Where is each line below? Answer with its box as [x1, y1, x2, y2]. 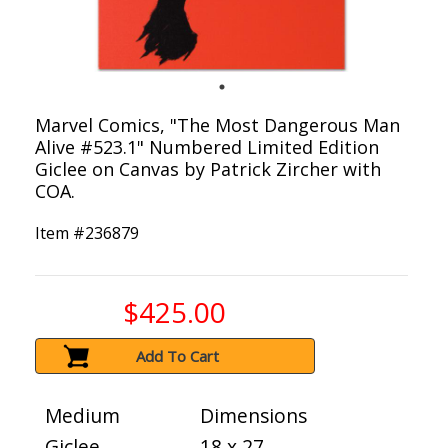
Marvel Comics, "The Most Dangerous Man [35, 113, 400, 138]
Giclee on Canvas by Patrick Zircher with [35, 157, 381, 182]
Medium [45, 402, 120, 430]
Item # [35, 222, 85, 245]
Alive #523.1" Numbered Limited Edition [35, 135, 379, 160]
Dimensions [200, 402, 307, 430]
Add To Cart [136, 346, 220, 367]
